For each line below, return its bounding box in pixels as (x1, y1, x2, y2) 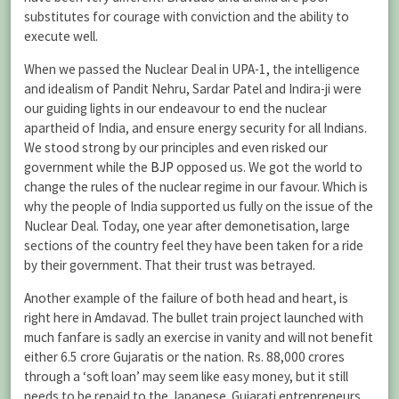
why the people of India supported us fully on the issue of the (24, 197, 373, 215)
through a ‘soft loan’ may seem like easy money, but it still (24, 367, 348, 385)
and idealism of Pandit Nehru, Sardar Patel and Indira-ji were (24, 79, 362, 97)
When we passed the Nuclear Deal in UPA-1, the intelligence (24, 60, 360, 77)
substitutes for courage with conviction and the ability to (24, 7, 349, 25)
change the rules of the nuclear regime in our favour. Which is (24, 177, 368, 195)
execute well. (24, 27, 98, 45)
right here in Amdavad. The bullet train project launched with (24, 308, 363, 326)
